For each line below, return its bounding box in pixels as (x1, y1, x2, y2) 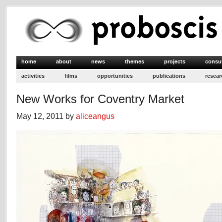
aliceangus (76, 111, 114, 120)
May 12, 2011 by (16, 111, 76, 120)
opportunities (97, 73, 133, 79)
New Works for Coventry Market (16, 92, 184, 106)
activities (21, 73, 45, 79)
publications (153, 73, 185, 79)
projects (164, 58, 185, 64)
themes (125, 58, 144, 64)
